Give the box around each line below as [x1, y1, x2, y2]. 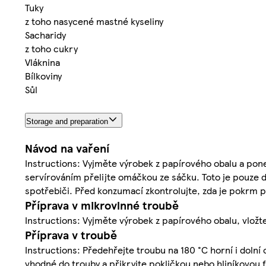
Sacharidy [25, 28, 66, 42]
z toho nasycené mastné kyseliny [25, 14, 163, 28]
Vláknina [25, 55, 60, 69]
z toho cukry [25, 42, 78, 56]
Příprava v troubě [25, 226, 117, 243]
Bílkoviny [25, 69, 62, 83]
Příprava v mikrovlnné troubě [25, 197, 179, 213]
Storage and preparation [26, 117, 108, 126]
